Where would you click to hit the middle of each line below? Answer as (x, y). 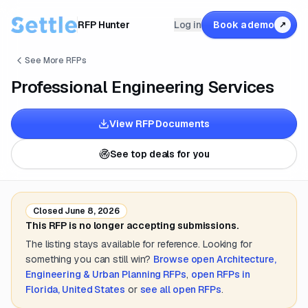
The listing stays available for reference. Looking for (139, 244)
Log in (188, 25)
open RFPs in (220, 274)
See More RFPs (56, 60)
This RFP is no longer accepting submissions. (132, 225)
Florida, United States (75, 289)
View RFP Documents (159, 124)
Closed (48, 211)
